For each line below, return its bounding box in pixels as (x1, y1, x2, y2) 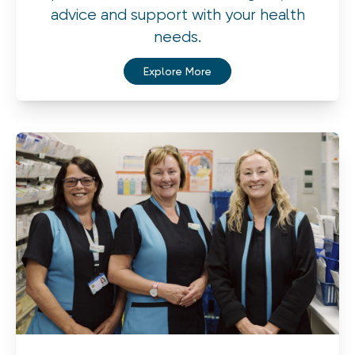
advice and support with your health (50, 6, 305, 25)
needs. (154, 28, 201, 47)
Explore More (143, 65, 212, 78)
